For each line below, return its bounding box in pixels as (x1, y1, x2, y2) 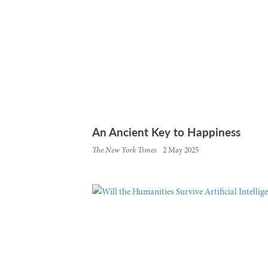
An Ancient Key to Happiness (92, 123, 240, 139)
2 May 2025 (162, 145, 199, 156)
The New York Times (92, 144, 157, 156)
